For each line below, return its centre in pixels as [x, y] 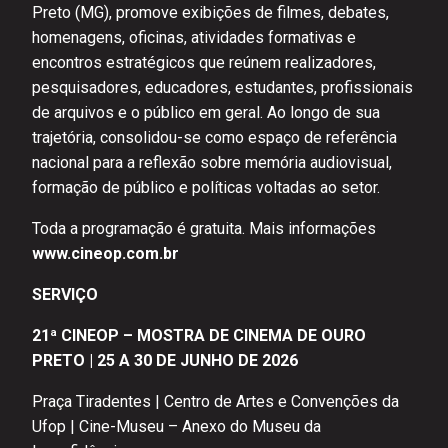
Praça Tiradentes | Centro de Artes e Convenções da [215, 401]
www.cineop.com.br [105, 253]
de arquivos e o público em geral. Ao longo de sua [206, 112]
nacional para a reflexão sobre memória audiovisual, [212, 162]
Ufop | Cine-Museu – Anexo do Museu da [176, 426]
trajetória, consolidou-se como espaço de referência [214, 137]
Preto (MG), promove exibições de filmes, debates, [210, 12]
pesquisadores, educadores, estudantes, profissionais [222, 87]
